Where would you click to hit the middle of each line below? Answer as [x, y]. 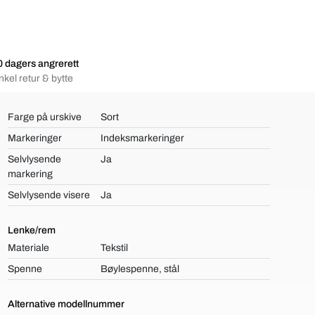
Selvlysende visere [49, 195]
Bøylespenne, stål [140, 269]
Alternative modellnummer [66, 304]
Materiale [28, 248]
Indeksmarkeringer [143, 138]
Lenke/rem [31, 230]
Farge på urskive [44, 117]
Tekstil [115, 248]
